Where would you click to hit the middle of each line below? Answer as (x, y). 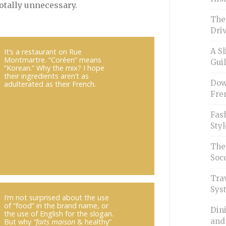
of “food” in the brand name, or (56, 205)
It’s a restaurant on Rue (43, 51)
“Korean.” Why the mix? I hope (54, 68)
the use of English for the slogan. (59, 213)
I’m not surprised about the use (56, 197)
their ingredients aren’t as (46, 76)
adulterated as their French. (50, 84)
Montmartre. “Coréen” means (52, 60)
